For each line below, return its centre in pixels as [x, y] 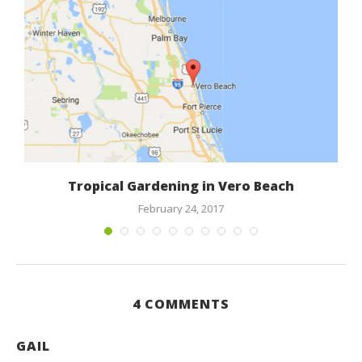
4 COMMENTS [181, 304]
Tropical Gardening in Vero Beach [181, 186]
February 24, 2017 [181, 209]
